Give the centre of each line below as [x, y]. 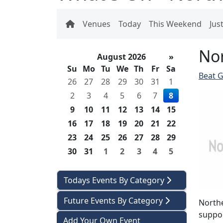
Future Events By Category [114, 201]
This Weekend [175, 24]
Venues [97, 24]
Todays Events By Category [115, 180]
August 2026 [121, 57]
